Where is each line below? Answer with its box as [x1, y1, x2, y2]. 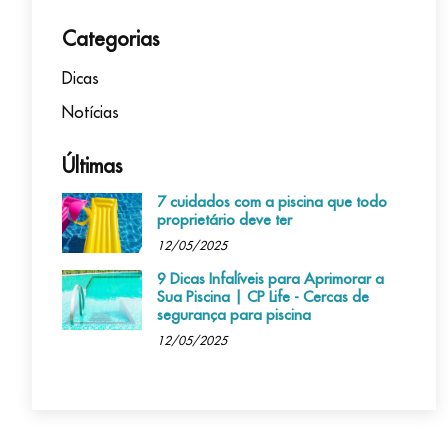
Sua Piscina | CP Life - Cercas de [157, 286, 369, 306]
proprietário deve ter [157, 209, 292, 229]
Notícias [62, 101, 119, 122]
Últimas [62, 152, 122, 178]
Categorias [62, 25, 159, 51]
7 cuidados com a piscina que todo [157, 191, 387, 211]
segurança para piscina [157, 304, 311, 324]
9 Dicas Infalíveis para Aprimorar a [157, 268, 384, 288]
